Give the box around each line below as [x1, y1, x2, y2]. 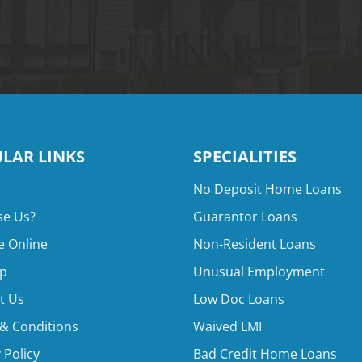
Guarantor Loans [193, 208, 297, 225]
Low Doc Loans [193, 290, 284, 308]
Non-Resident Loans [193, 235, 316, 253]
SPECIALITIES [193, 145, 297, 167]
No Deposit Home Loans [193, 180, 342, 198]
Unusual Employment [193, 263, 325, 280]
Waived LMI [193, 318, 262, 335]
